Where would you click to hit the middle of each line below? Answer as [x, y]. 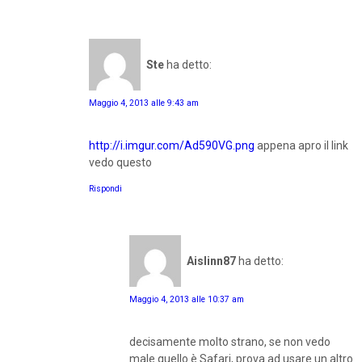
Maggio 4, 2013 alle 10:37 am [187, 300]
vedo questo [120, 163]
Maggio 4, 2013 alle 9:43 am [144, 103]
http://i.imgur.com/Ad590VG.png [172, 146]
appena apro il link [301, 146]
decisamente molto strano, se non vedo [230, 342]
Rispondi [105, 189]
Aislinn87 [211, 261]
